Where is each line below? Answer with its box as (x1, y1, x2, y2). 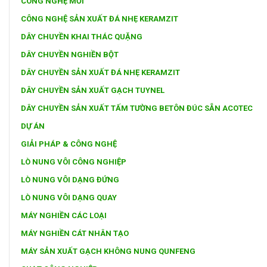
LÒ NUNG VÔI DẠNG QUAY (21, 193, 117, 202)
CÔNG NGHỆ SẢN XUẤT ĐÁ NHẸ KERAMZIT (21, 14, 178, 23)
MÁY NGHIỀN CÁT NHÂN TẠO (21, 228, 129, 238)
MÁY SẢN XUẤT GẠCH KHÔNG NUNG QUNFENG (21, 246, 195, 256)
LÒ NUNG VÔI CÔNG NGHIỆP (21, 157, 126, 166)
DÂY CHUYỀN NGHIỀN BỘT (21, 49, 119, 59)
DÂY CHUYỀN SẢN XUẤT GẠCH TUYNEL (21, 85, 164, 95)
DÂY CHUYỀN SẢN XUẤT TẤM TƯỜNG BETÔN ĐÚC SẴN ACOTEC (21, 103, 253, 113)
